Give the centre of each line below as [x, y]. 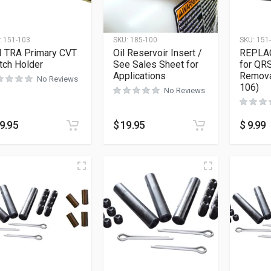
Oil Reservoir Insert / [157, 53]
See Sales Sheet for [155, 64]
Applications [139, 76]
